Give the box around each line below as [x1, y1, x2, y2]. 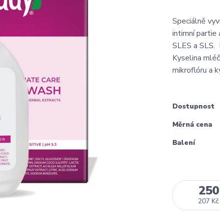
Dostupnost [172, 102, 215, 111]
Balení [172, 138, 195, 147]
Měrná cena [172, 120, 212, 129]
